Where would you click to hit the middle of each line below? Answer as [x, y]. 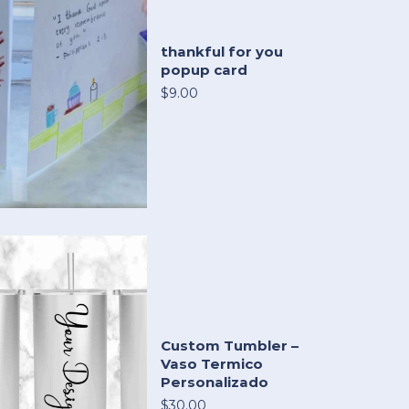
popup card [204, 70]
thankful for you [222, 52]
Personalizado [215, 383]
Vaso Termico [212, 364]
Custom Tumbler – [230, 346]
